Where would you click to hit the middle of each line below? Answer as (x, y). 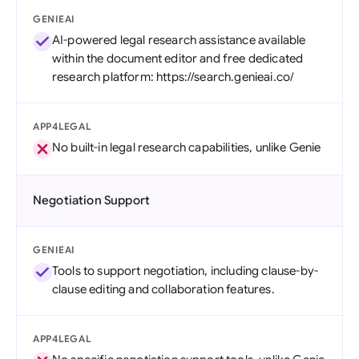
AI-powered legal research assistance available (179, 40)
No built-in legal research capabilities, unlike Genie (187, 147)
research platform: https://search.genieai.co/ (173, 77)
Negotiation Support (92, 200)
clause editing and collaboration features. (163, 289)
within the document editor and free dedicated (178, 58)
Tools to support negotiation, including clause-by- (186, 271)
